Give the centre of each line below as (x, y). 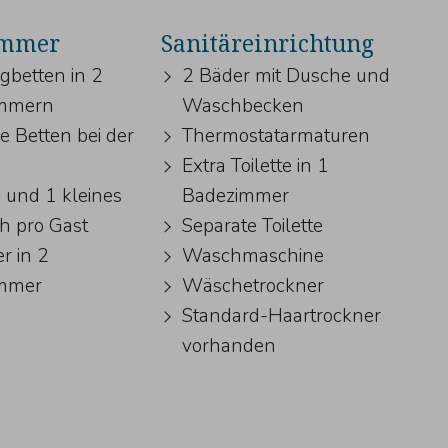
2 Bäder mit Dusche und (285, 76)
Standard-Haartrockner (281, 316)
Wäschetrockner (252, 286)
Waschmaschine (252, 256)
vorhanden (228, 346)
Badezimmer (235, 196)
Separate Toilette (252, 226)
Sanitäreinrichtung (267, 42)
